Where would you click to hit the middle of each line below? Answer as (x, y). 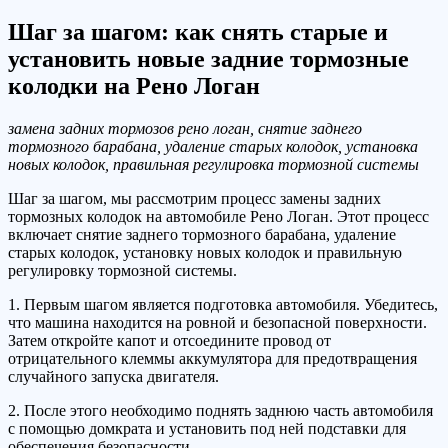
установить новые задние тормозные (208, 59)
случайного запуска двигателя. (113, 377)
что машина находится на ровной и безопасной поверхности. (217, 323)
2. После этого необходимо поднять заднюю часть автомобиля (220, 411)
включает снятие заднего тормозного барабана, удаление (202, 235)
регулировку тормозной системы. (122, 271)
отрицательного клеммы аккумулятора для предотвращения (212, 359)
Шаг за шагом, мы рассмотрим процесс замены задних (194, 199)
